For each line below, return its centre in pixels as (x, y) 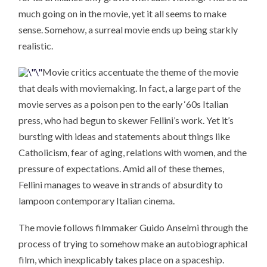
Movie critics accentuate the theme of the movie (141, 72)
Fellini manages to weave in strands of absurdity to (121, 185)
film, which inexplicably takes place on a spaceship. (122, 259)
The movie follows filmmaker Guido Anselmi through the (133, 227)
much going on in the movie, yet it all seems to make (123, 13)
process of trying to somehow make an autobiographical (133, 243)
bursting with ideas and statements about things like (125, 136)
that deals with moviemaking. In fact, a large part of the (130, 88)
